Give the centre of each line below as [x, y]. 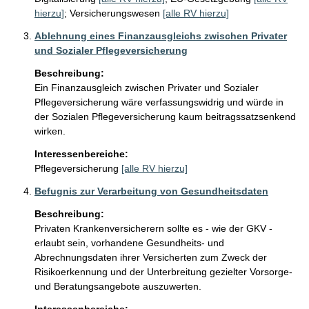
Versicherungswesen [115, 13]
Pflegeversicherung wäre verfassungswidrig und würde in [160, 102]
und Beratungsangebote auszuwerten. [118, 286]
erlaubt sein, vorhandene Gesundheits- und [131, 243]
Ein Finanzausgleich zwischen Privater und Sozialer [148, 88]
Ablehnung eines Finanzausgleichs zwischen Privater [161, 36]
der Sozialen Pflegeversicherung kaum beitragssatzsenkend [167, 117]
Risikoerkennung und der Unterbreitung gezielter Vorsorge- [165, 272]
